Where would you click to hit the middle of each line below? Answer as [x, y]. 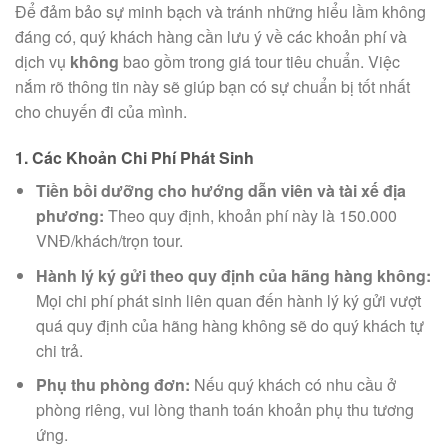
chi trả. [59, 350]
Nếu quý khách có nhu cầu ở [292, 385]
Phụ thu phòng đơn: [112, 385]
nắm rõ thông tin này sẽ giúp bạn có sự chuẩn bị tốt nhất [212, 87]
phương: [69, 216]
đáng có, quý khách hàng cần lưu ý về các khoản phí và [211, 37]
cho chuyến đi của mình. [101, 112]
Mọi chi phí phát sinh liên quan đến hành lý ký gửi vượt [228, 300]
